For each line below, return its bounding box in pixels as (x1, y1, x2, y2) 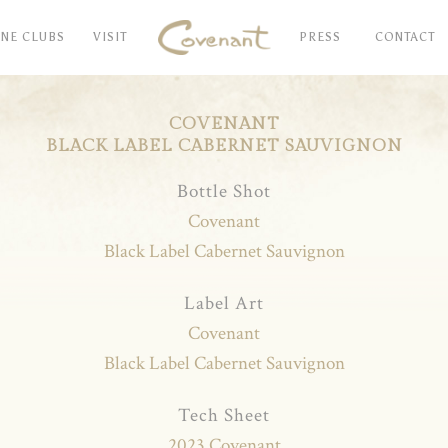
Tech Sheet (178, 403, 270, 428)
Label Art (184, 291, 264, 316)
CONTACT (374, 30, 435, 44)
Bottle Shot (177, 179, 271, 204)
